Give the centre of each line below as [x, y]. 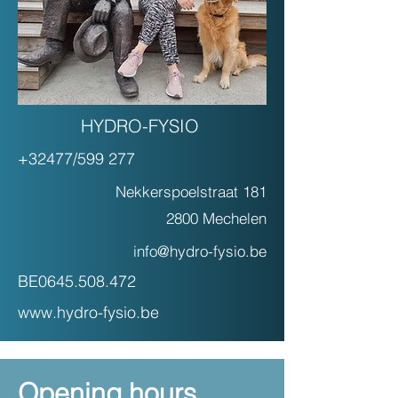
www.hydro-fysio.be [88, 312]
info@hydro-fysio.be [200, 251]
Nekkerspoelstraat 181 [191, 191]
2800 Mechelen [216, 218]
